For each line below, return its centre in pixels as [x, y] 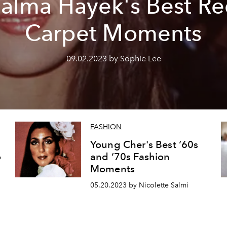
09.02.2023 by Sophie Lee [113, 59]
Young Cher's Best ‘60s [144, 145]
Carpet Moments [113, 33]
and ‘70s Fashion [130, 157]
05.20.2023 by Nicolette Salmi [139, 185]
